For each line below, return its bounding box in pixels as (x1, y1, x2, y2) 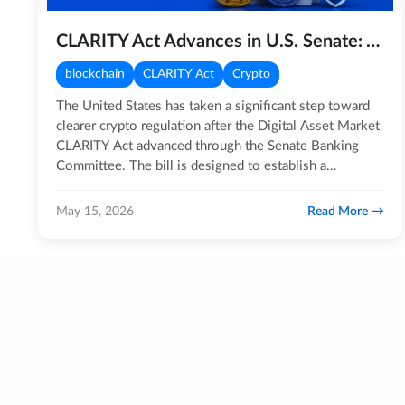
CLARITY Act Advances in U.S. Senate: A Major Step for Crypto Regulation (366, 33, 380, 51)
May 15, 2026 (56, 204, 134, 218)
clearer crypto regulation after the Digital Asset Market (56, 119, 380, 133)
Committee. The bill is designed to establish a (56, 159, 326, 173)
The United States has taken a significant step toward (56, 99, 370, 113)
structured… (56, 179, 126, 193)
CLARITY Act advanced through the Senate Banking (56, 139, 359, 153)
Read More (307, 204, 369, 218)
